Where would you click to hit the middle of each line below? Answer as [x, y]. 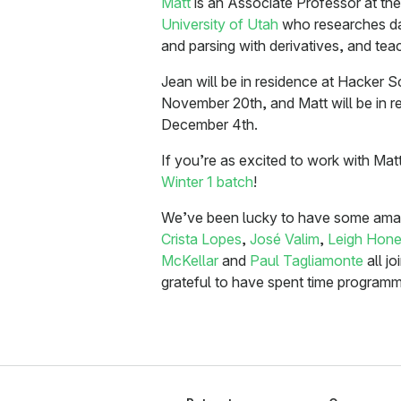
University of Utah [220, 25]
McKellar [190, 261]
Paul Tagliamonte [307, 261]
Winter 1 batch [207, 182]
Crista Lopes [201, 239]
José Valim [285, 239]
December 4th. [209, 125]
